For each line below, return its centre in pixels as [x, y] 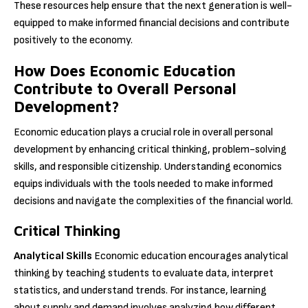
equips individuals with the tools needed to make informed [143, 184]
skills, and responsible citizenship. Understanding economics [148, 167]
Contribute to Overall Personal [125, 88]
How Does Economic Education [125, 70]
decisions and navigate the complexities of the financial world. [153, 201]
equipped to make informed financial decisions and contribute [152, 23]
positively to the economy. [73, 40]
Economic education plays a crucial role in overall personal [143, 133]
